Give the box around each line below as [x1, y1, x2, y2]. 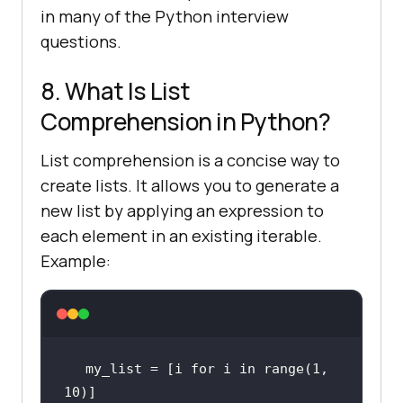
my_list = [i [85, 360, 191, 377]
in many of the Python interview [40, 4, 289, 27]
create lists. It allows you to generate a [40, 174, 339, 196]
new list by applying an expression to [40, 199, 324, 221]
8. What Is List [40, 74, 191, 107]
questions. [40, 30, 121, 52]
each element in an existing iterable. [40, 224, 322, 246]
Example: [40, 249, 111, 272]
